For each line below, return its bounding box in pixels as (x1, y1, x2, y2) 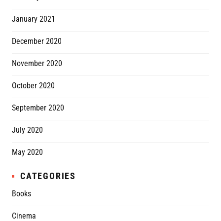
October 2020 (12, 81, 55, 91)
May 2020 (12, 147, 43, 157)
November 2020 (12, 59, 62, 69)
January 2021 (12, 14, 55, 24)
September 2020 (12, 103, 64, 113)
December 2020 (12, 37, 62, 46)
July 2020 (12, 125, 43, 135)
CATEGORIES (20, 171, 76, 182)
